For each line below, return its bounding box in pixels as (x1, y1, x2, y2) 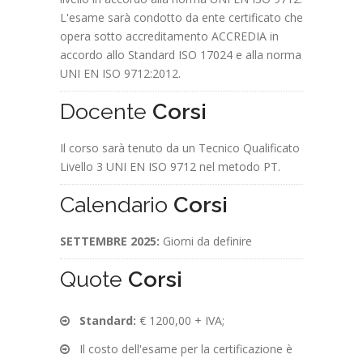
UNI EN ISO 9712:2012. (60, 65, 181, 81)
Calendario (60, 191, 168, 217)
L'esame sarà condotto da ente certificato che (60, 9, 303, 25)
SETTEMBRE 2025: (60, 233, 160, 249)
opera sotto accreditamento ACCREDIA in (60, 28, 279, 44)
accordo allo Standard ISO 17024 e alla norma (60, 46, 301, 62)
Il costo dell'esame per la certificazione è (76, 340, 293, 357)
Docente (60, 98, 147, 124)
